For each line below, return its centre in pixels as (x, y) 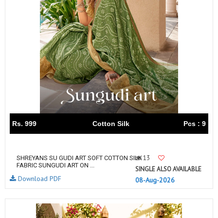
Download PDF (39, 179)
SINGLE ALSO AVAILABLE (168, 169)
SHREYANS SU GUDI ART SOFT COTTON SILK (79, 158)
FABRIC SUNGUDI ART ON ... (55, 165)
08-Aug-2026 (155, 180)
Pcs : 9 (195, 124)
